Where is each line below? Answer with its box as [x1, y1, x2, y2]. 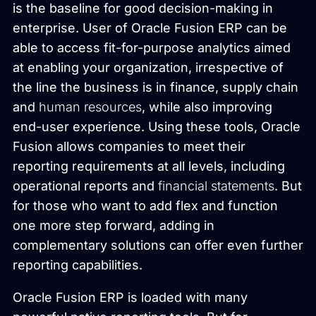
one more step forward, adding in [13, 217, 214, 233]
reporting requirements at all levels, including [13, 158, 285, 174]
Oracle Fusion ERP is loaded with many [13, 289, 248, 305]
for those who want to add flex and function [13, 197, 278, 213]
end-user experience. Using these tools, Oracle [13, 119, 300, 134]
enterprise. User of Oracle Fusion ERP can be [13, 20, 287, 35]
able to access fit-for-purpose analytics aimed [13, 39, 291, 55]
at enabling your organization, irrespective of [13, 59, 284, 75]
